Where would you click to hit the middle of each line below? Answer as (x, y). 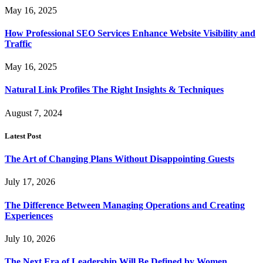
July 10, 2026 (30, 238)
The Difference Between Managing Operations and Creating (125, 205)
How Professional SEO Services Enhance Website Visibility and (130, 33)
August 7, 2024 (33, 113)
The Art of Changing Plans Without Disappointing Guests (119, 159)
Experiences (29, 215)
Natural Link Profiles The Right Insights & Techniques (114, 90)
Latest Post (23, 136)
